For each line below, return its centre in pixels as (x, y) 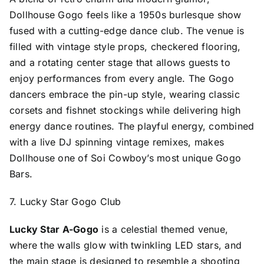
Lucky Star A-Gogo (54, 229)
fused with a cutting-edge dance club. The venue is (126, 30)
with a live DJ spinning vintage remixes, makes (117, 142)
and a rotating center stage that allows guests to (120, 62)
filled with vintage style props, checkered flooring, (125, 46)
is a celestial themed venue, (164, 229)
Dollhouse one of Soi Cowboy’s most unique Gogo (125, 158)
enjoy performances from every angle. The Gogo (121, 78)
